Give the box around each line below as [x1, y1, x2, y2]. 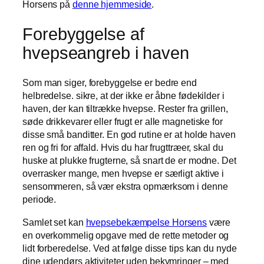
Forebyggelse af [22, 24, 144, 44]
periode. [22, 194, 57, 205]
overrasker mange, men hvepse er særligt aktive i [22, 168, 225, 179]
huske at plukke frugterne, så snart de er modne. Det [22, 155, 236, 166]
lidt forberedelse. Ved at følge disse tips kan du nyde [22, 242, 237, 253]
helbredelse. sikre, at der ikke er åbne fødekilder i [22, 90, 225, 101]
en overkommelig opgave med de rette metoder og [22, 229, 229, 240]
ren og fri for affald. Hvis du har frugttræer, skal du [22, 142, 223, 153]
